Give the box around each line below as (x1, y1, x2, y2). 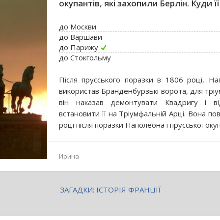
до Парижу (59, 42, 98, 52)
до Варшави (59, 32, 102, 42)
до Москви (59, 22, 96, 31)
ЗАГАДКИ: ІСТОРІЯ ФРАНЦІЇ (59, 185, 161, 194)
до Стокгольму (59, 53, 111, 62)
